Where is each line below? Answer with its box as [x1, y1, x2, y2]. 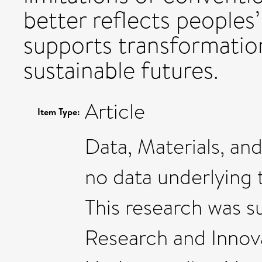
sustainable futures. [23, 53, 219, 87]
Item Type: [37, 105, 80, 118]
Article [85, 96, 145, 127]
